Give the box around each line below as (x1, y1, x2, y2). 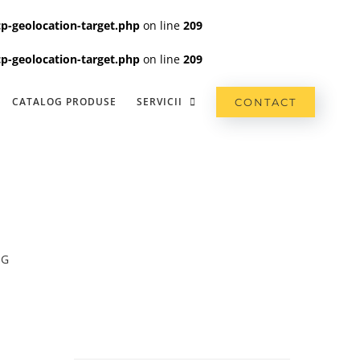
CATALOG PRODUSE (12, 94, 117, 108)
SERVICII (137, 94, 183, 108)
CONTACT (235, 95, 297, 108)
